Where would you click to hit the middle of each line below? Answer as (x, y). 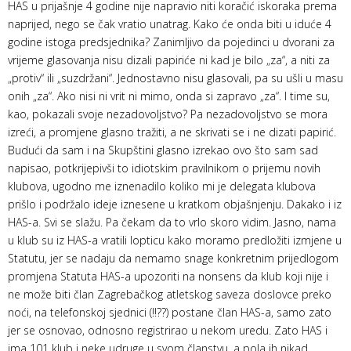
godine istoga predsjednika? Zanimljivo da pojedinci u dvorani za (171, 42)
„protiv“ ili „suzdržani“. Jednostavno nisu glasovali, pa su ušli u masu (175, 78)
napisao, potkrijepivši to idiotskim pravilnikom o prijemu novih (164, 168)
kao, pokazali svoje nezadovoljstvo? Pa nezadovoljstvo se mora (168, 114)
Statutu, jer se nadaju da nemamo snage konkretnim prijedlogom (173, 258)
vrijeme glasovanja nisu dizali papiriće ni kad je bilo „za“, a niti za (169, 60)
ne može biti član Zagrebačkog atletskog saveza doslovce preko (170, 294)
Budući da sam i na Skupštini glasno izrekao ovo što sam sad (163, 150)
